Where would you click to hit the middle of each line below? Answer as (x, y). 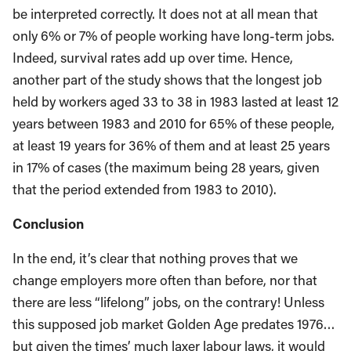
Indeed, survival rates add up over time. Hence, (153, 58)
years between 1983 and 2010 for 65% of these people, (174, 124)
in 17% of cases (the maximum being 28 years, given (166, 168)
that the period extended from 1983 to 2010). (145, 190)
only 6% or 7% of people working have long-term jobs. (174, 36)
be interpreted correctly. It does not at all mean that (165, 14)
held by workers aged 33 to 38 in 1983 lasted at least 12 (175, 102)
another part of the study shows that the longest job (167, 80)
